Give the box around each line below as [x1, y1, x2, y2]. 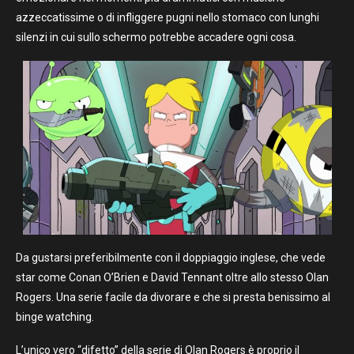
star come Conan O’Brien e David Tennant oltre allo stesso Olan [16, 270, 329, 284]
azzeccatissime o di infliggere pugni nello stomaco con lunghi [16, 10, 319, 24]
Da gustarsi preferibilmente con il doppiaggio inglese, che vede [16, 250, 326, 264]
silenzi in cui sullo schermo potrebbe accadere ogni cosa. [16, 30, 296, 43]
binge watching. [16, 310, 94, 323]
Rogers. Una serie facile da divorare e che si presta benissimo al [16, 290, 330, 303]
